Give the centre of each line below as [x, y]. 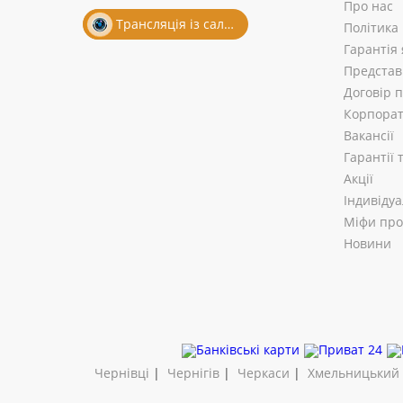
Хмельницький [354, 373]
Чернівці [122, 373]
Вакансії [369, 135]
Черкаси [264, 373]
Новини [367, 243]
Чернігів [193, 373]
